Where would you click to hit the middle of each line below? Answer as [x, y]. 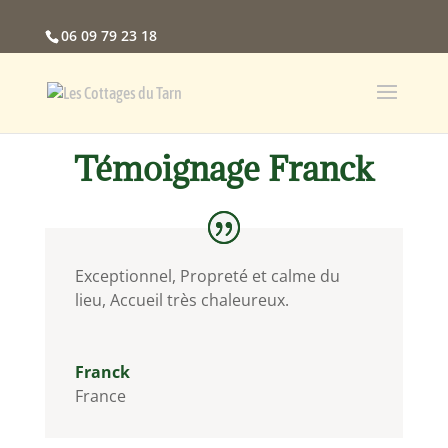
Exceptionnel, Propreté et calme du [207, 275]
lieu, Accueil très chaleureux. [181, 299]
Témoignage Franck [223, 168]
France [100, 395]
